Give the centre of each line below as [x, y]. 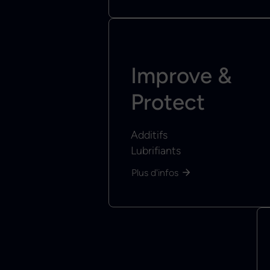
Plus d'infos [155, 173]
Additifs [149, 135]
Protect [168, 102]
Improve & [181, 76]
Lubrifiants [156, 151]
